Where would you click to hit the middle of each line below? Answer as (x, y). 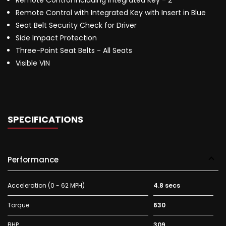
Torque (18, 205)
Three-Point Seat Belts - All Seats (74, 51)
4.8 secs (166, 186)
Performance (33, 160)
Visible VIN (33, 63)
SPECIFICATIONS (45, 120)
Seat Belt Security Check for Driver (76, 25)
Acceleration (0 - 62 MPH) (46, 186)
